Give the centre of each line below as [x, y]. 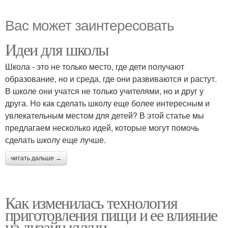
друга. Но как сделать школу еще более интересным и [107, 103]
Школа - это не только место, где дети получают [95, 66]
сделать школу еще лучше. [55, 140]
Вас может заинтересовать [90, 24]
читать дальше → [36, 158]
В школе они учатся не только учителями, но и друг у [104, 91]
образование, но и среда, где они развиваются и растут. [111, 79]
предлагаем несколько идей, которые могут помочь [102, 127]
